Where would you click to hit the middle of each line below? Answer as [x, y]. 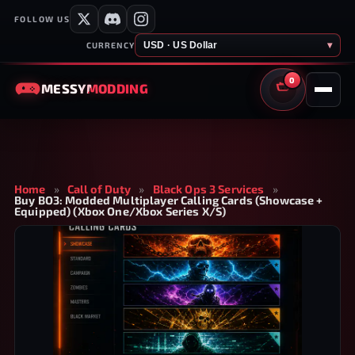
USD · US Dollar [181, 45]
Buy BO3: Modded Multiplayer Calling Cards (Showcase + [169, 200]
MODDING [117, 88]
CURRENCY [110, 45]
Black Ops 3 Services [208, 189]
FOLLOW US [42, 19]
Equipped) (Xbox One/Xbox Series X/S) [120, 211]
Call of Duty [99, 189]
